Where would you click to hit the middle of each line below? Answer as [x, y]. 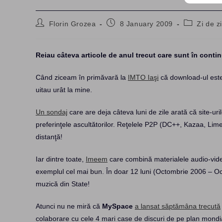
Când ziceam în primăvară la [82, 77]
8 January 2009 [146, 24]
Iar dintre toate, [61, 159]
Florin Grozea [72, 24]
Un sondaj [52, 112]
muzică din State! [63, 184]
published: [124, 32]
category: [199, 32]
